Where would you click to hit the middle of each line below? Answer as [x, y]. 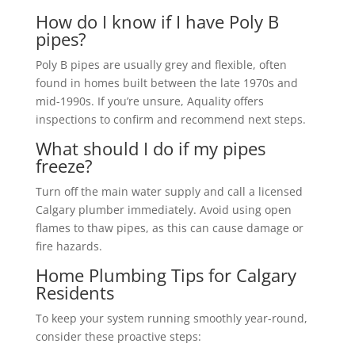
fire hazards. [69, 246]
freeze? [64, 165]
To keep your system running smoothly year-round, [171, 318]
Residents [74, 292]
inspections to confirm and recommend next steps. [170, 119]
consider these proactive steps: [118, 336]
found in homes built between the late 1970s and [166, 82]
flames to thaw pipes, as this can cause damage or [169, 227]
